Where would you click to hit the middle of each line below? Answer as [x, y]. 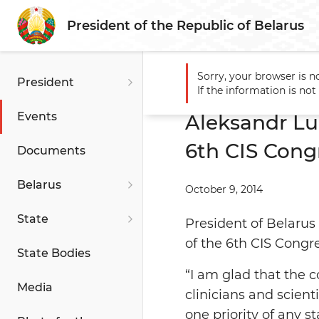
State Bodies [54, 253]
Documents [51, 151]
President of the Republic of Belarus [185, 26]
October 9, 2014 [224, 189]
